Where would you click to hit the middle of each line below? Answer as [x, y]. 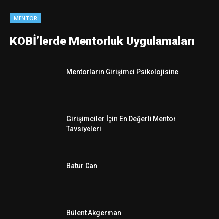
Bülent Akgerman [94, 213]
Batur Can [82, 166]
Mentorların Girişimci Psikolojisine [122, 72]
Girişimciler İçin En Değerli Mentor [121, 119]
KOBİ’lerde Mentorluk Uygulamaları [102, 41]
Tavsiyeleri [84, 129]
